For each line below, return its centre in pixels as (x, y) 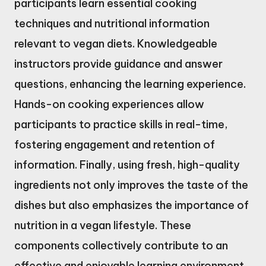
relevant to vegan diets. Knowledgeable (116, 44)
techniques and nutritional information (112, 24)
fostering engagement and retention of (115, 145)
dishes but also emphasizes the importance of (132, 205)
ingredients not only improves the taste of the (131, 185)
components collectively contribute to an (121, 246)
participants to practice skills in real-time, (121, 125)
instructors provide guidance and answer (118, 64)
